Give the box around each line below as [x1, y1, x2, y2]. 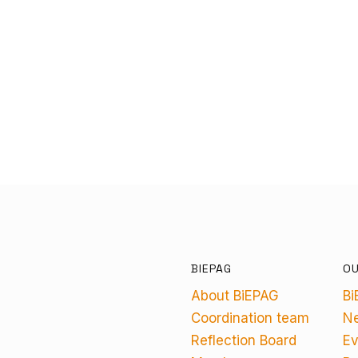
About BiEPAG [191, 288, 279, 304]
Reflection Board [191, 332, 296, 349]
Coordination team [191, 310, 309, 327]
